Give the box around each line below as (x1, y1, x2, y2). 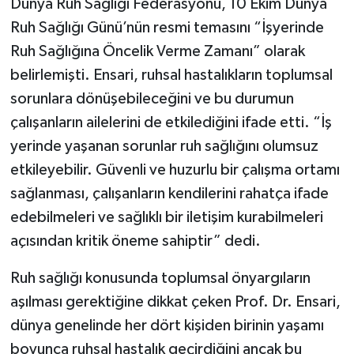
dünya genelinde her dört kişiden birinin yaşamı (9, 317, 324, 333)
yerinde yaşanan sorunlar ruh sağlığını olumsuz (9, 137, 318, 154)
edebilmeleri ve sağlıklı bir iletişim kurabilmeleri (9, 209, 323, 225)
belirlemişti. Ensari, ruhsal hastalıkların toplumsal (9, 66, 333, 83)
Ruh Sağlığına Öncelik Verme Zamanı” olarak (9, 43, 305, 59)
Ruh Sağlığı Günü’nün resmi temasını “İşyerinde (9, 19, 324, 36)
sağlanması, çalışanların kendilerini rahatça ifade (9, 185, 329, 201)
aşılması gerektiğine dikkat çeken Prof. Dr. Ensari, (9, 293, 341, 310)
